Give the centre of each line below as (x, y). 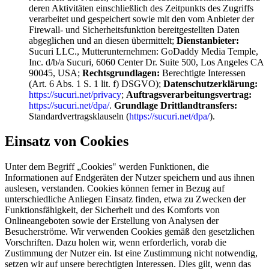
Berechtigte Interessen (203, 73)
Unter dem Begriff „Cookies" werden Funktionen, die (107, 167)
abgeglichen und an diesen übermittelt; (103, 40)
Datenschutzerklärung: (210, 83)
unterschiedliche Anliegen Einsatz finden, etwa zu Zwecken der (125, 199)
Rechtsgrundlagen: (121, 73)
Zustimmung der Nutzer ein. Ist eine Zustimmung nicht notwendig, (131, 253)
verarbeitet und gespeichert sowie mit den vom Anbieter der (141, 19)
